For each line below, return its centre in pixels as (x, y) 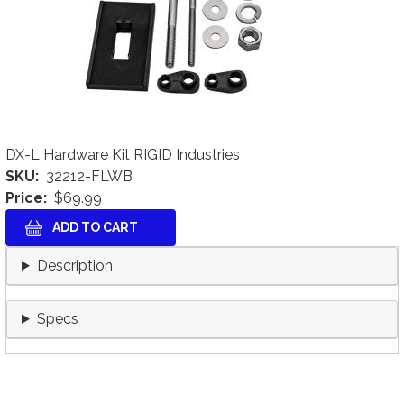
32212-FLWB (89, 176)
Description (74, 266)
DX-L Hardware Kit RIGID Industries (123, 155)
